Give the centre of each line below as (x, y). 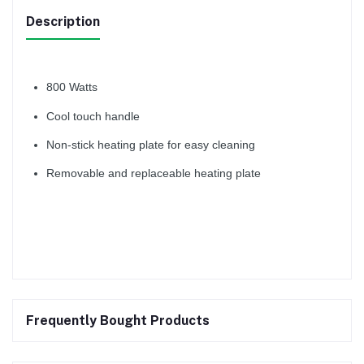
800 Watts (72, 87)
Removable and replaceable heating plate (154, 173)
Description (63, 22)
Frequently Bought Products (118, 321)
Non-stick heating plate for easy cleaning (151, 144)
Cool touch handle (93, 116)
